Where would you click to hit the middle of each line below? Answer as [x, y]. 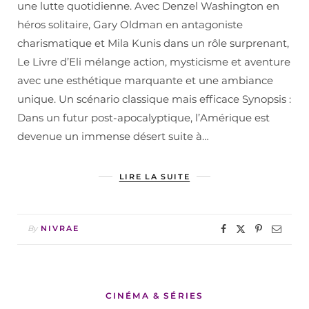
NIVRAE [60, 229]
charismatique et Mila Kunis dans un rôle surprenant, [153, 43]
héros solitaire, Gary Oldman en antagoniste [130, 25]
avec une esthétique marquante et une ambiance [145, 81]
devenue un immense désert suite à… [113, 137]
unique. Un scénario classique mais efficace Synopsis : [154, 99]
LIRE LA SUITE [154, 177]
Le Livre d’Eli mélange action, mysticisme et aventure [154, 62]
